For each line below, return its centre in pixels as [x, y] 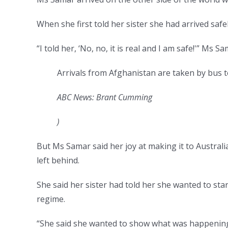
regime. [51, 199]
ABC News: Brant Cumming [105, 97]
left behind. [58, 160]
